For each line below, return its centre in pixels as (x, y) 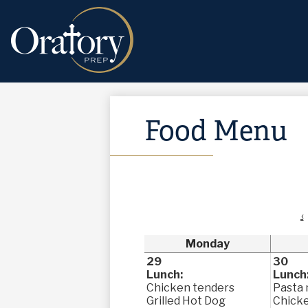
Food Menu (216, 131)
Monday (207, 244)
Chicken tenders (190, 288)
